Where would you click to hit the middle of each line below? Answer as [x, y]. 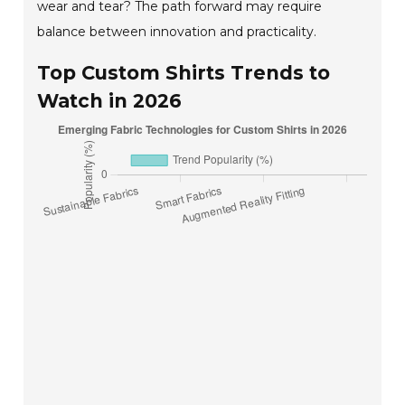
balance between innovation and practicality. [177, 31]
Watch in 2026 [110, 100]
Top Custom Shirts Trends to [184, 72]
